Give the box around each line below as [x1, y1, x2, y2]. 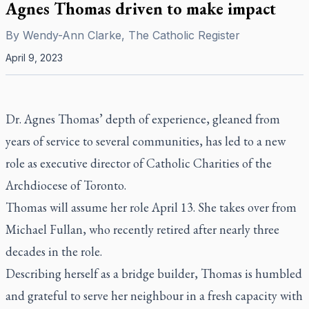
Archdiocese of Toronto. [6, 177, 126, 193]
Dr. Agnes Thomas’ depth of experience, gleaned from [6, 111, 280, 127]
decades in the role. [6, 243, 102, 259]
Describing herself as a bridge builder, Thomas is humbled [6, 266, 302, 281]
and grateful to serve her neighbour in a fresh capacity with [6, 288, 303, 303]
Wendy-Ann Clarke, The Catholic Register [23, 28, 240, 42]
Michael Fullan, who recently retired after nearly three [6, 221, 279, 237]
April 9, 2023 [6, 52, 63, 63]
